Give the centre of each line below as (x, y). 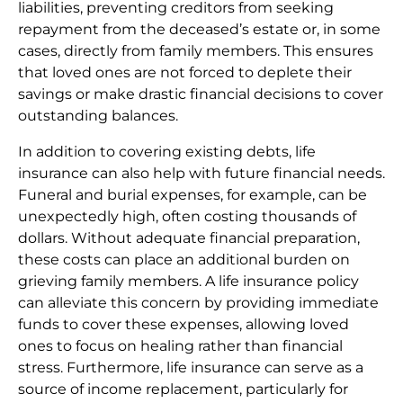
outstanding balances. (98, 116)
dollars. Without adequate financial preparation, (189, 238)
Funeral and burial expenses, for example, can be (193, 195)
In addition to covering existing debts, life (167, 152)
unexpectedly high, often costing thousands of (187, 217)
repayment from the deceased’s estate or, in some (199, 30)
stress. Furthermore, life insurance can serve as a (191, 368)
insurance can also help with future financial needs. (201, 174)
